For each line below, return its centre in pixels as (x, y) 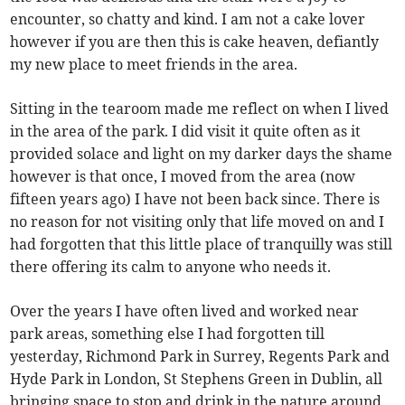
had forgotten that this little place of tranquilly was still (202, 244)
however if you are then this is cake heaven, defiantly (195, 41)
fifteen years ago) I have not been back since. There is (195, 198)
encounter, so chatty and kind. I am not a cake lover (188, 19)
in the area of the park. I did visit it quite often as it (186, 131)
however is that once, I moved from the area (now (183, 176)
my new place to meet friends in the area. (154, 64)
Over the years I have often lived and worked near (185, 311)
